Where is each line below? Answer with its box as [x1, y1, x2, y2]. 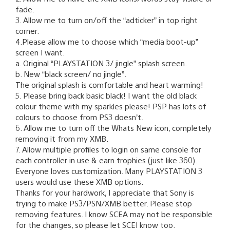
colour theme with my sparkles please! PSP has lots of [15, 101, 206, 111]
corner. [15, 25, 39, 35]
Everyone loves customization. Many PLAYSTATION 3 [15, 165, 202, 176]
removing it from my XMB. [15, 133, 108, 143]
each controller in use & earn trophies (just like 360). [15, 155, 197, 165]
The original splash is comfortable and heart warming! [15, 79, 203, 89]
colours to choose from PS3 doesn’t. [15, 111, 143, 122]
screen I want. [15, 47, 65, 57]
